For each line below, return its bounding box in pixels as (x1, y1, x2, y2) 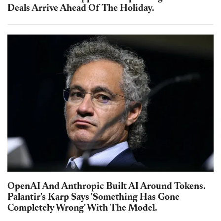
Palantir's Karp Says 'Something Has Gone (7, 193, 180, 203)
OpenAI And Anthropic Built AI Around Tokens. (7, 182, 206, 192)
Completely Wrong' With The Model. (7, 204, 157, 214)
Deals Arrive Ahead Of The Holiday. (7, 3, 154, 13)
